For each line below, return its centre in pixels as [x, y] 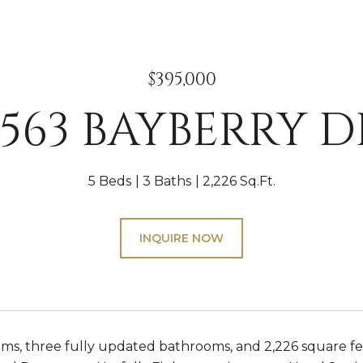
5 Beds [109, 181]
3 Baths [167, 181]
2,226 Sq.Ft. [239, 181]
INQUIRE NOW [181, 238]
